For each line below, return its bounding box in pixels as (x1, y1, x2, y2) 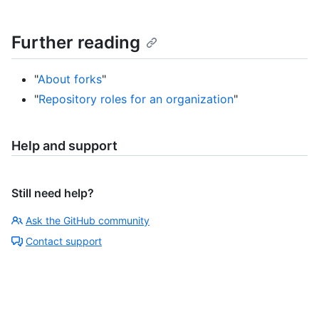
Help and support (11, 137, 117, 153)
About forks (38, 71, 102, 86)
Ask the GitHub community (26, 214, 150, 226)
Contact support (26, 234, 102, 247)
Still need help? (11, 185, 94, 200)
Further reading (11, 31, 140, 53)
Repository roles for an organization (38, 91, 234, 106)
